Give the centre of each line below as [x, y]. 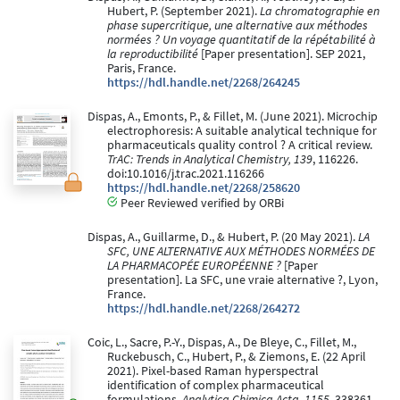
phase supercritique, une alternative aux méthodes [237, 26]
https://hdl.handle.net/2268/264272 [204, 309]
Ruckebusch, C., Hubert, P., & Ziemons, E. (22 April [237, 357]
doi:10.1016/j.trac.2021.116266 [186, 174]
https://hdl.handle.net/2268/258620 [204, 188]
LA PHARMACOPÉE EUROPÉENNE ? [194, 266]
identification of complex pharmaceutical [216, 386]
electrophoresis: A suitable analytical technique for [242, 131]
